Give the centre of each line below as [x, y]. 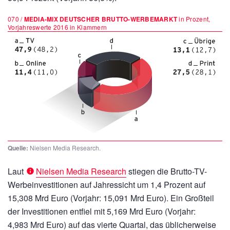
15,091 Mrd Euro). [136, 198]
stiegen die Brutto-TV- [167, 171]
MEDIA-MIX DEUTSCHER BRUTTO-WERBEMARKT [101, 19]
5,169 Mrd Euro [135, 211]
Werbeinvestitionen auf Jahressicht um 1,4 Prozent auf [107, 185]
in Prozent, [194, 19]
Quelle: [18, 148]
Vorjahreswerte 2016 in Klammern [57, 27]
